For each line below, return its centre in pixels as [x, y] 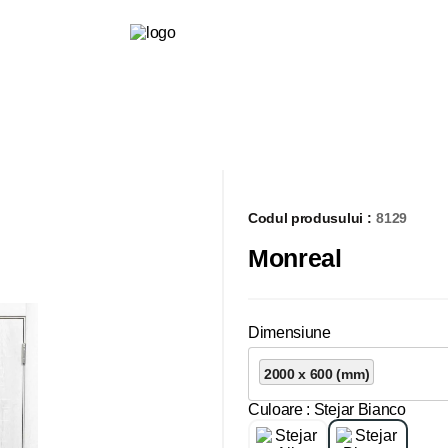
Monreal [295, 258]
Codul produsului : [310, 218]
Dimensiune [289, 332]
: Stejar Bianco [356, 409]
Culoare [275, 409]
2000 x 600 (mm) [317, 373]
